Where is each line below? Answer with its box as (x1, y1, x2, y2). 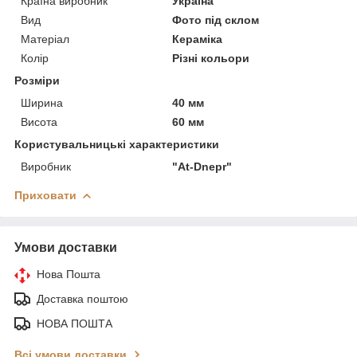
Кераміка (172, 32, 223, 45)
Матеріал (21, 32, 69, 45)
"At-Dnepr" (172, 159, 233, 173)
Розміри (14, 73, 60, 87)
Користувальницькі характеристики (14, 137, 219, 151)
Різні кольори (172, 51, 250, 65)
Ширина (21, 96, 63, 109)
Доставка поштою (37, 292, 128, 305)
